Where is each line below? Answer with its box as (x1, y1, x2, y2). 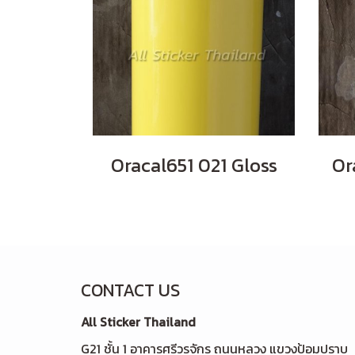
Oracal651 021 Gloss (110, 151, 277, 179)
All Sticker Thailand (81, 312, 196, 331)
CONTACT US (81, 277, 180, 303)
